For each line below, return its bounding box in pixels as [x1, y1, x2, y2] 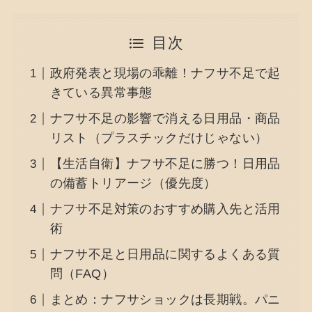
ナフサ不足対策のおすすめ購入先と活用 [49, 202, 281, 217]
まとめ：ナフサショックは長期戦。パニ [49, 292, 281, 307]
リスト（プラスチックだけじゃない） [49, 131, 268, 146]
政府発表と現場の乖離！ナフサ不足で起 [49, 66, 281, 81]
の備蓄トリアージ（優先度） [49, 176, 217, 191]
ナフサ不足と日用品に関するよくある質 [49, 247, 281, 262]
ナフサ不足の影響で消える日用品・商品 [49, 111, 281, 126]
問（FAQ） [49, 267, 115, 281]
